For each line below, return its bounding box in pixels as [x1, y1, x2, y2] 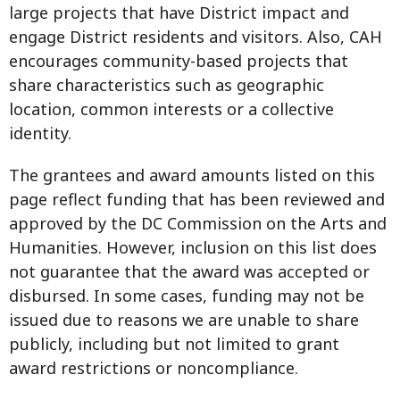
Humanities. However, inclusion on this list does [9, 236, 377, 258]
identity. [9, 121, 71, 144]
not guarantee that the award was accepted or [9, 260, 370, 282]
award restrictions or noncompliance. [9, 356, 298, 379]
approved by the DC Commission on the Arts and [9, 212, 387, 234]
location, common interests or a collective [9, 97, 334, 120]
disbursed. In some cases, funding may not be [9, 284, 364, 306]
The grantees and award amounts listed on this [9, 163, 375, 186]
